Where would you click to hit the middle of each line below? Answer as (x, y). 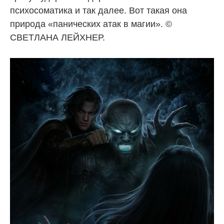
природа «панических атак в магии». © (91, 24)
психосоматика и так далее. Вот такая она (98, 10)
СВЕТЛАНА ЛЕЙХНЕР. (57, 37)
